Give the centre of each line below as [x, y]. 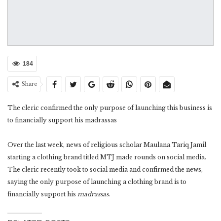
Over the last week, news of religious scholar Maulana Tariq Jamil [107, 145]
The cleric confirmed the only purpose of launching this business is [110, 108]
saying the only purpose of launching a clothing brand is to [97, 182]
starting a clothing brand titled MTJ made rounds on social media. [107, 157]
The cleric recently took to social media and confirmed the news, [105, 170]
